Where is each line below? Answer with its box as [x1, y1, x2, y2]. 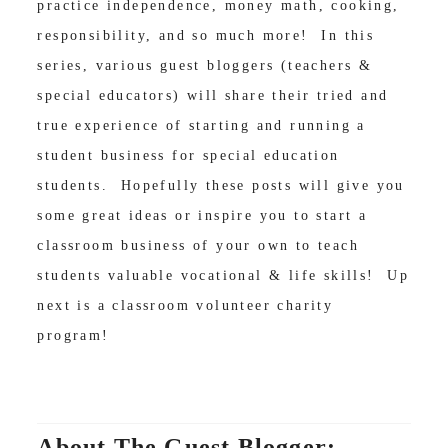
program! [37, 328, 110, 344]
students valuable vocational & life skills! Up [37, 268, 410, 284]
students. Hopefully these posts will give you [37, 178, 405, 194]
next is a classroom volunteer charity [37, 298, 334, 314]
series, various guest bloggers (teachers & [37, 58, 373, 74]
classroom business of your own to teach [37, 238, 359, 254]
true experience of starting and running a [37, 118, 366, 134]
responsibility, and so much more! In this [37, 28, 375, 44]
